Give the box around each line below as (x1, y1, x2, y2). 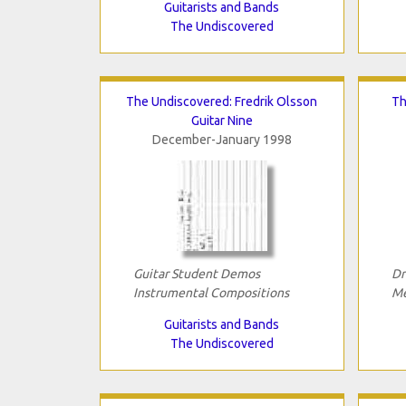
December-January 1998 (151, 131, 292, 147)
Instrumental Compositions (132, 285, 289, 300)
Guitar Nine (190, 112, 253, 128)
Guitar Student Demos (132, 266, 260, 281)
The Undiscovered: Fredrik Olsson (126, 93, 317, 109)
